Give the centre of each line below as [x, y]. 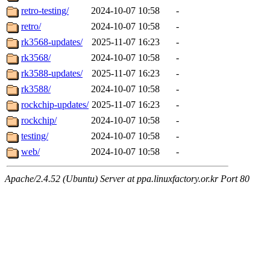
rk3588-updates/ [52, 74]
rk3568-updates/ [52, 42]
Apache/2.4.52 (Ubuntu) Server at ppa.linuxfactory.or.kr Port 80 [127, 179]
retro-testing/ [45, 11]
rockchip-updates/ [55, 105]
